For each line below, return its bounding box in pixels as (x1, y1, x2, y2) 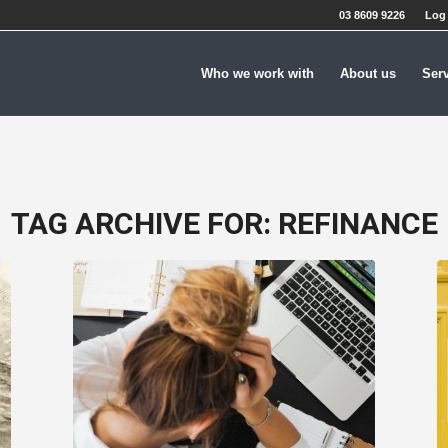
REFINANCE (277, 203, 438, 247)
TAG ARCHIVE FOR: (10, 203, 278, 247)
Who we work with (201, 66, 314, 81)
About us (340, 66, 396, 81)
